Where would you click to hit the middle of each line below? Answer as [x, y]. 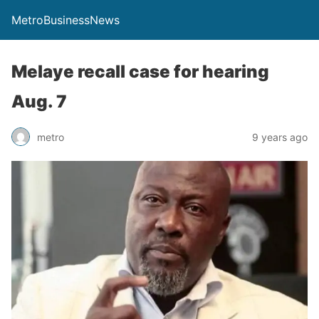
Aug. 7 [39, 101]
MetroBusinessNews [66, 20]
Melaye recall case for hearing [140, 72]
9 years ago [280, 137]
